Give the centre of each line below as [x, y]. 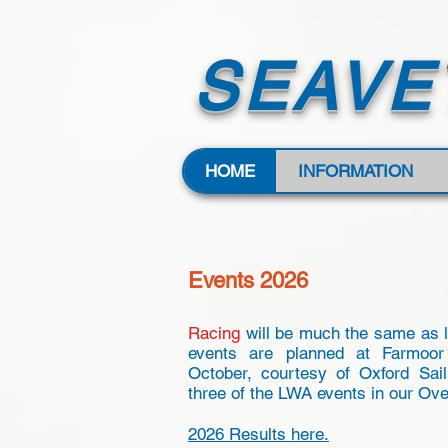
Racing [214, 333]
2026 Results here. [258, 434]
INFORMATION [355, 171]
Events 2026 [248, 280]
